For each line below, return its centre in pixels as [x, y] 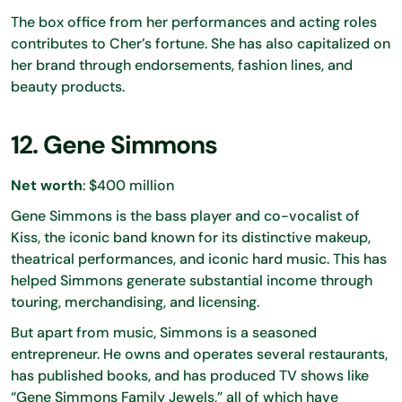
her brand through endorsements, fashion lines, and [182, 66]
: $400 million [128, 186]
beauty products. [68, 87]
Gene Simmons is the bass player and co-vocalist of [185, 216]
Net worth [47, 186]
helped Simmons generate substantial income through [192, 281]
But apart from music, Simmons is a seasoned [164, 333]
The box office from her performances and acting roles [194, 22]
